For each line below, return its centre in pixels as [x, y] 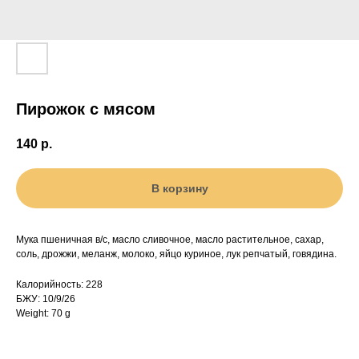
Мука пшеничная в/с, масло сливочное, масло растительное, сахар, [170, 240]
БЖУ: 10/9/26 [46, 299]
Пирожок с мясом [86, 109]
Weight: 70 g [43, 314]
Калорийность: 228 [59, 285]
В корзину [179, 189]
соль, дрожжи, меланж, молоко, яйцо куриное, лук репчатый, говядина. [176, 254]
